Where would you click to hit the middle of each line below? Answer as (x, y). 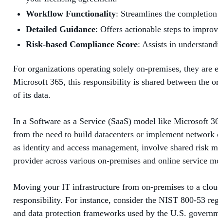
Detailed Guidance (61, 29)
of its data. (32, 95)
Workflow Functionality (71, 14)
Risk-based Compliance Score (82, 45)
